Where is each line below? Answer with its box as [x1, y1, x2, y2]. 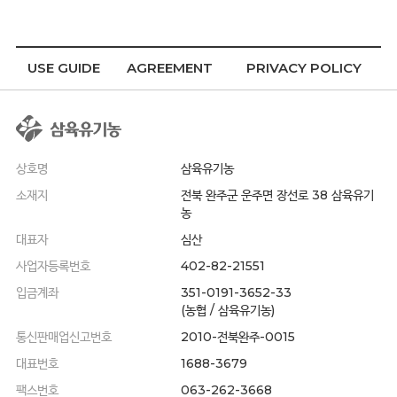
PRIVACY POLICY [245, 58, 362, 76]
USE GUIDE [27, 58, 101, 76]
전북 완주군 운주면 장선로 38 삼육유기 [180, 186, 374, 203]
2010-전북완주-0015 [180, 328, 295, 345]
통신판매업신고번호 [15, 328, 112, 345]
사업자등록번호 [15, 257, 90, 274]
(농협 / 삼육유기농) [180, 301, 275, 318]
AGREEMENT [126, 58, 213, 76]
